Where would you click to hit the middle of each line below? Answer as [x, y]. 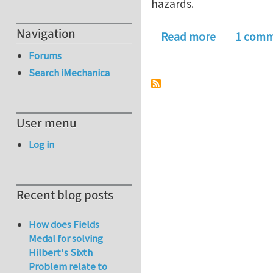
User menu [47, 123]
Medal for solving [66, 239]
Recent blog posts [65, 196]
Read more [188, 37]
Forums [45, 55]
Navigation [46, 34]
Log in [42, 145]
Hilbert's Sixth [61, 253]
